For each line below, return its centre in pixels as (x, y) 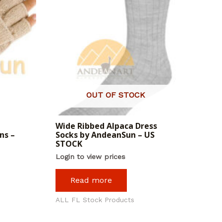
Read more (91, 180)
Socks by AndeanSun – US (105, 135)
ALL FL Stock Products (95, 199)
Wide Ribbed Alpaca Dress (106, 126)
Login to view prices (90, 157)
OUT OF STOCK (116, 95)
